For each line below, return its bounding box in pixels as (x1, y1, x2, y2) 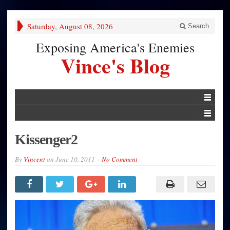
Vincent (24, 154, 45, 164)
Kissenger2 (15, 131, 78, 147)
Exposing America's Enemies (35, 39, 195, 56)
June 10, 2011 (55, 154, 95, 164)
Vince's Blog (60, 50, 170, 81)
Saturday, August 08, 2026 (27, 21, 113, 31)
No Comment (102, 154, 138, 164)
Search (186, 22, 209, 30)
